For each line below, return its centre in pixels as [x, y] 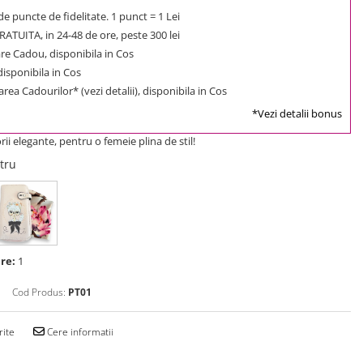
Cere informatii [79, 331]
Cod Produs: [39, 292]
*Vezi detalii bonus [297, 113]
